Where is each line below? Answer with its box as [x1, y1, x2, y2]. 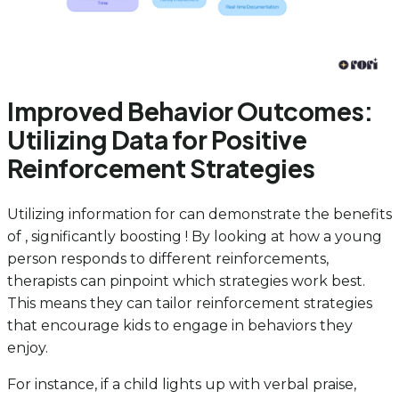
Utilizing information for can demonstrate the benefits [7, 205, 392, 223]
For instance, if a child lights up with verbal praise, [7, 375, 356, 393]
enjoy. [7, 338, 48, 356]
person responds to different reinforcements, [7, 249, 329, 267]
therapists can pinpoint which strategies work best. [7, 272, 365, 289]
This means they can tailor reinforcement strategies [7, 294, 372, 312]
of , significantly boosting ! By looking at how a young [7, 227, 382, 245]
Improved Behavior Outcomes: [7, 94, 373, 126]
